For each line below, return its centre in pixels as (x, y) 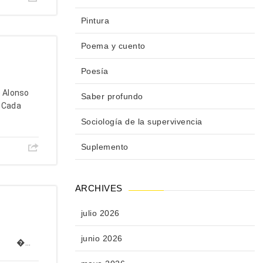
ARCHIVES (99, 188)
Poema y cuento (113, 46)
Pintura (95, 21)
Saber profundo (112, 97)
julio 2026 (100, 213)
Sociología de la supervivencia (141, 122)
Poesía (95, 71)
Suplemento (104, 147)
